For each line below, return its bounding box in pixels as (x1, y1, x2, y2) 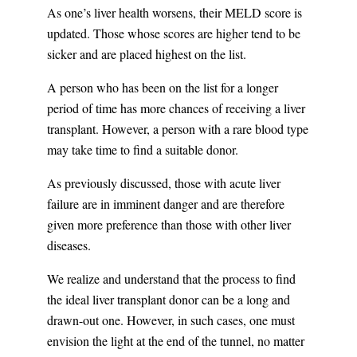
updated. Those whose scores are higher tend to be (46, 25, 300, 42)
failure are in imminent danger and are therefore (46, 195, 284, 213)
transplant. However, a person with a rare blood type (46, 120, 308, 138)
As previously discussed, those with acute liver (46, 175, 280, 192)
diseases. (46, 237, 91, 254)
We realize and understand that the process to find (46, 270, 296, 288)
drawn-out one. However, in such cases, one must (46, 312, 295, 329)
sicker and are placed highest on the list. (46, 45, 246, 63)
